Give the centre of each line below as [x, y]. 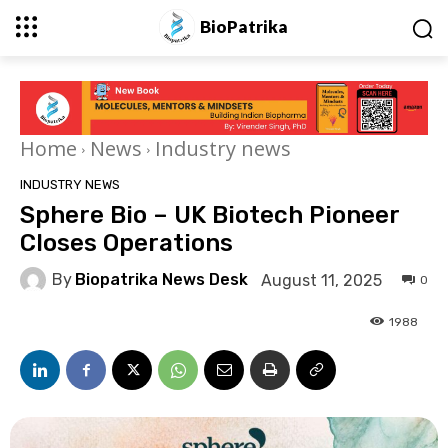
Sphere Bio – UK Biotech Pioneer [209, 215]
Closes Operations [126, 243]
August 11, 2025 [321, 280]
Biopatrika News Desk [161, 280]
